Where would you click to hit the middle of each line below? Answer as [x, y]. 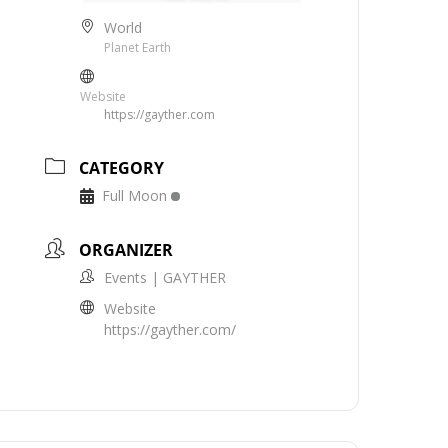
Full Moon [135, 195]
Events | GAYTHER [165, 277]
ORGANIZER [126, 249]
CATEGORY [122, 167]
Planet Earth [138, 47]
